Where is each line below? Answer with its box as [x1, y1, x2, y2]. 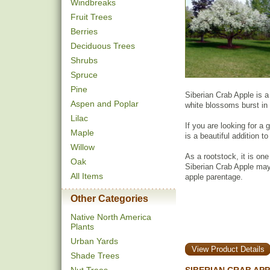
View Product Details [191, 245, 265, 254]
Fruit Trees [71, 12, 112, 22]
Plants [71, 222, 94, 231]
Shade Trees [71, 251, 119, 260]
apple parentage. [185, 172, 243, 181]
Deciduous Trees [71, 41, 135, 51]
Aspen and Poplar [71, 99, 139, 108]
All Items [71, 171, 103, 181]
